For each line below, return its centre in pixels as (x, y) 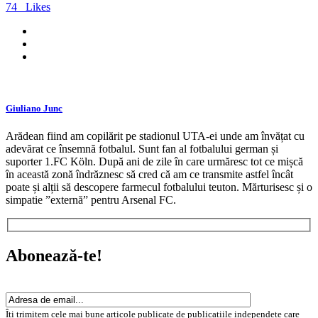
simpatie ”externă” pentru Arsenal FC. (91, 200)
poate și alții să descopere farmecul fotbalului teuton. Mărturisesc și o (159, 187)
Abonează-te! (54, 255)
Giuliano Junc (34, 108)
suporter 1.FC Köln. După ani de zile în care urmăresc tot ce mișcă (154, 162)
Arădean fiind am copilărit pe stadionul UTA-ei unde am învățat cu (155, 136)
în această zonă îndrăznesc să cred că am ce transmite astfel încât (149, 175)
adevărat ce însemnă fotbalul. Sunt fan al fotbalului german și (142, 149)
